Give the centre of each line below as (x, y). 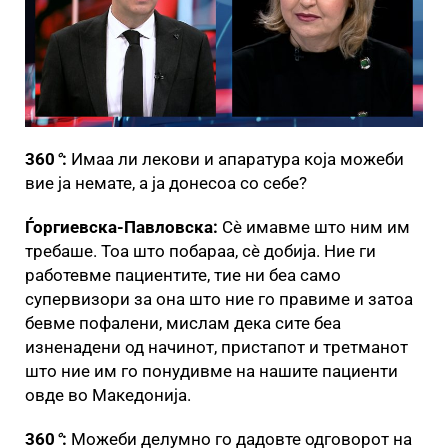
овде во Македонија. (108, 394)
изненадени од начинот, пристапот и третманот (216, 346)
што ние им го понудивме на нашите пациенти (211, 370)
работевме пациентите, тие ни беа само (183, 274)
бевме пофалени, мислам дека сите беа (183, 322)
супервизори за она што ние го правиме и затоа (219, 298)
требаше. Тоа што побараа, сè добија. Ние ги (200, 250)
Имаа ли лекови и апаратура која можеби (237, 158)
